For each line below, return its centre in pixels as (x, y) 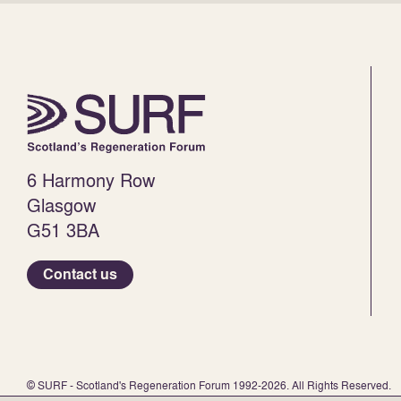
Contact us (80, 275)
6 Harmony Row (91, 180)
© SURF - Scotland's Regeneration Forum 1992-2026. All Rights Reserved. (209, 386)
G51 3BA (63, 230)
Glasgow (61, 205)
